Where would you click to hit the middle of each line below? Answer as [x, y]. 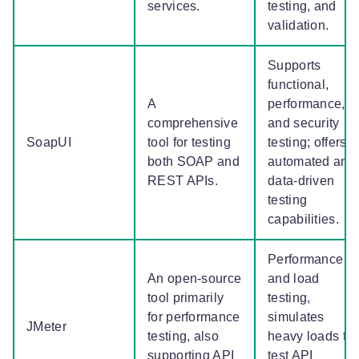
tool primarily [186, 298]
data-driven [301, 181]
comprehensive [193, 123]
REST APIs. [185, 181]
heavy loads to [311, 337]
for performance [194, 317]
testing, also [183, 337]
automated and [312, 162]
